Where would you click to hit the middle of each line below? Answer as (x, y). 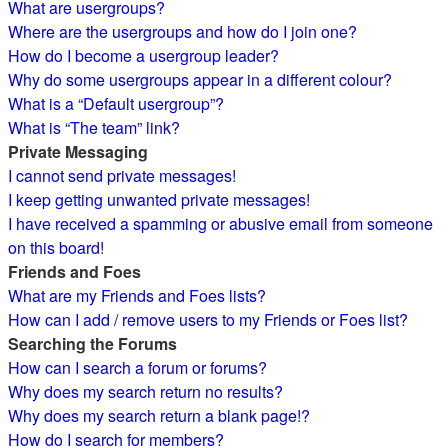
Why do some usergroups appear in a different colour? (200, 79)
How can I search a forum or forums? (137, 367)
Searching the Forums (92, 343)
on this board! (56, 247)
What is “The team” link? (94, 127)
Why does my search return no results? (145, 391)
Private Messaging (78, 151)
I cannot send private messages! (122, 175)
